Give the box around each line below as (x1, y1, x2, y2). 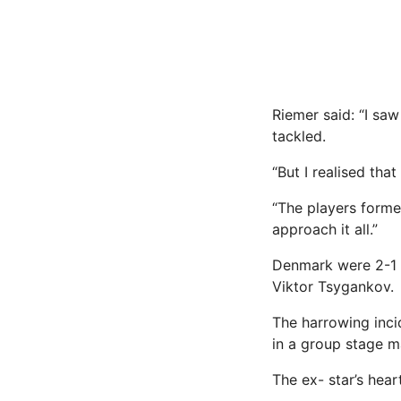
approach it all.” (272, 219, 378, 238)
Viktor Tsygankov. (272, 277, 394, 295)
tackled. (272, 126, 326, 145)
